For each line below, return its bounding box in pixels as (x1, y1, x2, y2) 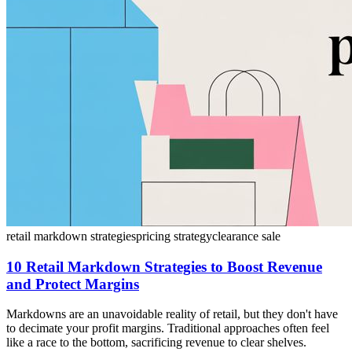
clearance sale (212, 229, 280, 243)
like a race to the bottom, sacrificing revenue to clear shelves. (6, 335, 306, 350)
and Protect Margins (6, 275, 139, 292)
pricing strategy (136, 229, 212, 243)
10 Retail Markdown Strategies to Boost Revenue (6, 258, 322, 275)
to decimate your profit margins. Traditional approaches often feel (6, 321, 329, 335)
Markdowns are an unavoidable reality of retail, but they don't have (6, 307, 338, 321)
